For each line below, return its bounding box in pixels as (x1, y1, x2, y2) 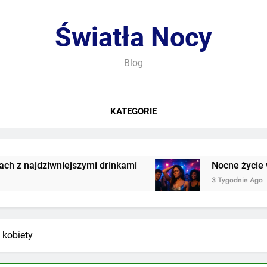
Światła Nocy (55, 21, 212, 53)
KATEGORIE (110, 106, 157, 117)
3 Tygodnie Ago (169, 175, 221, 185)
